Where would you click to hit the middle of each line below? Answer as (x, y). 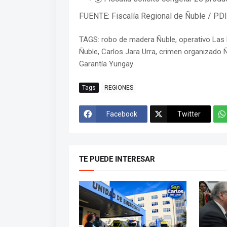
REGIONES (119, 87)
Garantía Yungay (106, 64)
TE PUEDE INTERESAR (117, 159)
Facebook (122, 114)
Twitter (189, 114)
